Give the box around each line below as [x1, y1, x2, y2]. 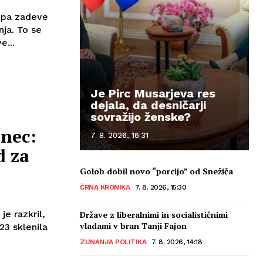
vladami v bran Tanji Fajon [80, 220, 187, 231]
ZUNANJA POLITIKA [80, 237, 146, 246]
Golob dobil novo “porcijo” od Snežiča [80, 165, 233, 177]
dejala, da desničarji [90, 97, 206, 112]
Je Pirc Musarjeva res [90, 86, 215, 100]
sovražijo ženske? [90, 109, 191, 124]
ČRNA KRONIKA [80, 183, 130, 191]
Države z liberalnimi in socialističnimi [80, 208, 228, 220]
